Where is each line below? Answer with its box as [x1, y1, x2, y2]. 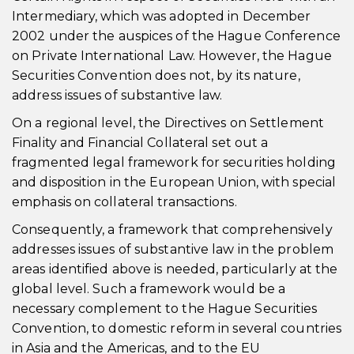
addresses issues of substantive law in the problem [12, 242, 334, 257]
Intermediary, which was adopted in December [12, 9, 311, 24]
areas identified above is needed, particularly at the [12, 262, 338, 277]
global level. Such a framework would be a [12, 281, 286, 296]
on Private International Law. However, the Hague [12, 48, 332, 63]
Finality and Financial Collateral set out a [12, 135, 269, 150]
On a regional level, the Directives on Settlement [12, 115, 324, 130]
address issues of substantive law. [12, 88, 223, 103]
